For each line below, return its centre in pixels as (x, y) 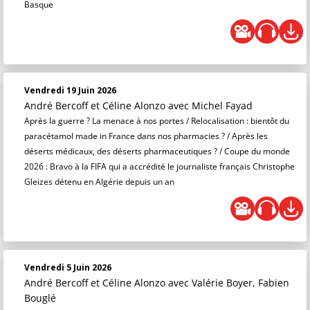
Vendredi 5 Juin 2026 (68, 267)
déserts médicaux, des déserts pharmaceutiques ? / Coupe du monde (157, 151)
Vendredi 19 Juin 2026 (70, 90)
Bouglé (40, 298)
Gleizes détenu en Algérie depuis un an (99, 182)
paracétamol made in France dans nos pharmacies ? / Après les (146, 136)
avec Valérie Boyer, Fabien (229, 283)
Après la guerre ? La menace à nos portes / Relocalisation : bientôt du (157, 121)
